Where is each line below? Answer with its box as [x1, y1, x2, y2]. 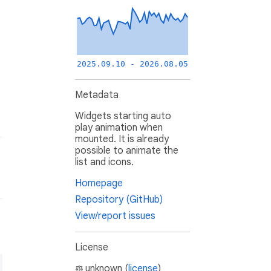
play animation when [75, 122, 163, 134]
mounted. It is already [75, 133, 169, 146]
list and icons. [75, 156, 134, 169]
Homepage [75, 177, 123, 190]
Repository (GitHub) [75, 194, 163, 206]
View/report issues [75, 210, 155, 223]
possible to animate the [75, 145, 178, 157]
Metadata [75, 89, 119, 102]
